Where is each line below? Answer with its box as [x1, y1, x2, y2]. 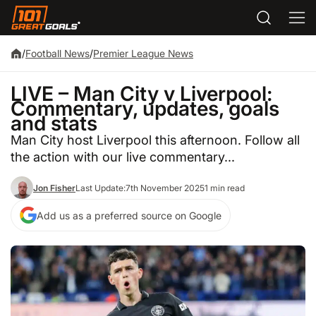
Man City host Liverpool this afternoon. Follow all [11, 131, 300, 147]
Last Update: [75, 182, 126, 193]
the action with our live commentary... [11, 148, 235, 164]
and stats [11, 111, 97, 135]
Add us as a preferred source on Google [37, 209, 221, 221]
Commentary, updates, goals [11, 96, 279, 121]
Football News [25, 47, 90, 59]
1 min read [205, 182, 245, 193]
